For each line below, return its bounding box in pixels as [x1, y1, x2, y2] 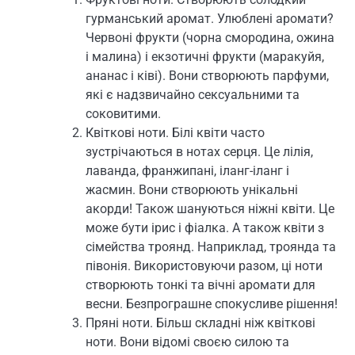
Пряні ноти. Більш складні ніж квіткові [86, 315, 315, 330]
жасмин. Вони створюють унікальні [86, 181, 298, 197]
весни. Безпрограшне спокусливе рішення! [86, 296, 338, 311]
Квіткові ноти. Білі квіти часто [86, 124, 265, 140]
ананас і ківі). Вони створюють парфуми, [86, 67, 329, 83]
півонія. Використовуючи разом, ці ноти [86, 258, 323, 273]
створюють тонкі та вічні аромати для [86, 277, 315, 292]
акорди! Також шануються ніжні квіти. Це [86, 200, 334, 216]
